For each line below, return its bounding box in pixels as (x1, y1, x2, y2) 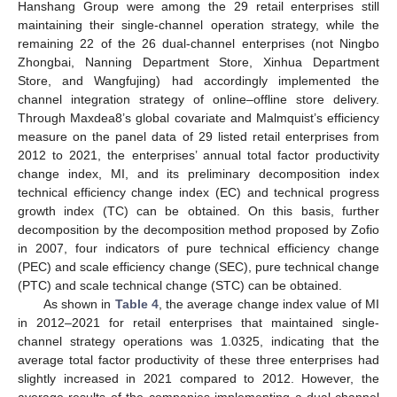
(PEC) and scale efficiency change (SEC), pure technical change (18, 260, 379, 275)
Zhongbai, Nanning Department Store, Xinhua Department (18, 55, 379, 70)
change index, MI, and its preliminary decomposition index (18, 167, 379, 182)
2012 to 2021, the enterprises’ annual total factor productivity (18, 148, 379, 163)
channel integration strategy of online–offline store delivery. (18, 92, 379, 107)
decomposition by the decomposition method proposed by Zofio (18, 222, 379, 237)
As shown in (43, 297, 115, 312)
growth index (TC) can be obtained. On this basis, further (18, 204, 379, 219)
